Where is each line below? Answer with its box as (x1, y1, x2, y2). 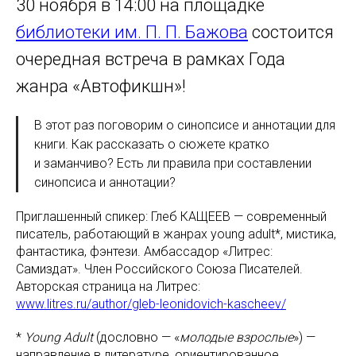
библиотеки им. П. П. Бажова (16, 21, 248, 42)
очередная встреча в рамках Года (16, 48, 285, 69)
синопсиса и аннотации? (34, 174, 176, 190)
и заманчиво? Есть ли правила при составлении (34, 155, 311, 171)
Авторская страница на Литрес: (16, 278, 200, 294)
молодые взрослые (180, 329, 293, 345)
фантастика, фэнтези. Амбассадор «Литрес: (16, 243, 273, 259)
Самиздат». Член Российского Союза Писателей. (16, 261, 303, 277)
